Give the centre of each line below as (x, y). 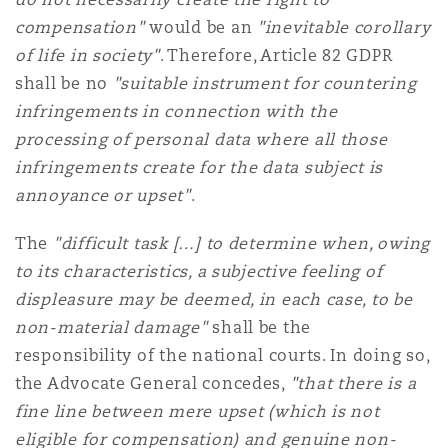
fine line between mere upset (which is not (197, 411)
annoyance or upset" (103, 195)
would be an (200, 27)
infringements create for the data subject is (199, 167)
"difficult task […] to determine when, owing (241, 243)
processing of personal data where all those (201, 139)
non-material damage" (111, 327)
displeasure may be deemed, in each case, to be (214, 299)
